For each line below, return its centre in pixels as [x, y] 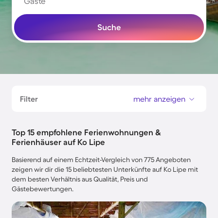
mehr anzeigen [159, 99]
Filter [29, 99]
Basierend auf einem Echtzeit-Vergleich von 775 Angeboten [101, 160]
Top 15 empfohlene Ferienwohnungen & [86, 132]
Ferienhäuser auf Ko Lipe [58, 142]
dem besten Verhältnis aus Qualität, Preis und [80, 179]
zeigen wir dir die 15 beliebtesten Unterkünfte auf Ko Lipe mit [105, 169]
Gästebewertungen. [43, 189]
